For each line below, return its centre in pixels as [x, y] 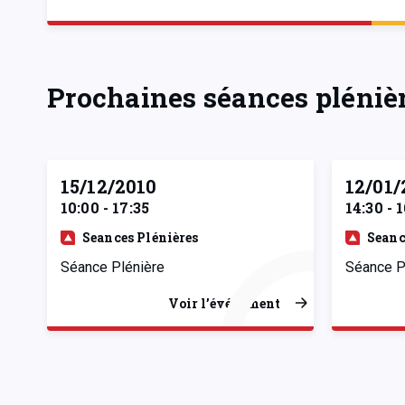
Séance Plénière [113, 267]
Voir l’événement [224, 303]
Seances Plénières [141, 237]
